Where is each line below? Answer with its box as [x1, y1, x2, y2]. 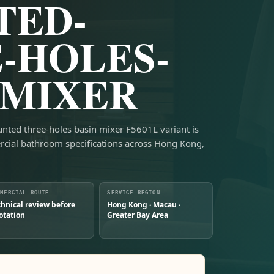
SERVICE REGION [107, 190, 160, 196]
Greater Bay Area [107, 209, 169, 220]
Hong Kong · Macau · [107, 199, 181, 210]
